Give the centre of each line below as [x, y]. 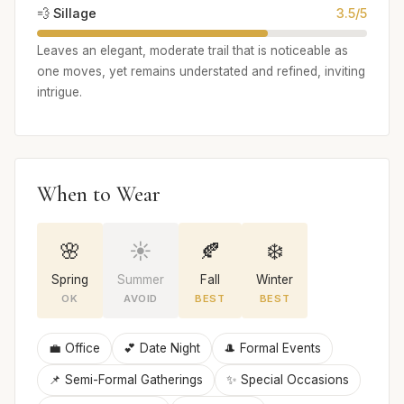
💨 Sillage [67, 14]
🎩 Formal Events [272, 349]
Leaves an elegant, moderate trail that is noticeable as [193, 51]
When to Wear [99, 195]
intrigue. [60, 92]
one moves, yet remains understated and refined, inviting [201, 72]
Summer [141, 280]
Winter [275, 280]
